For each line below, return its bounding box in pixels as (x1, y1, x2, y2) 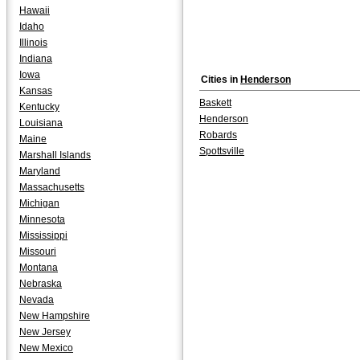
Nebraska (19, 278, 62, 289)
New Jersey (19, 326, 71, 337)
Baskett (199, 97, 231, 108)
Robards (199, 129, 237, 141)
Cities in (201, 74, 240, 85)
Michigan (19, 198, 59, 209)
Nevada (19, 294, 54, 305)
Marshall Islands (19, 149, 91, 161)
